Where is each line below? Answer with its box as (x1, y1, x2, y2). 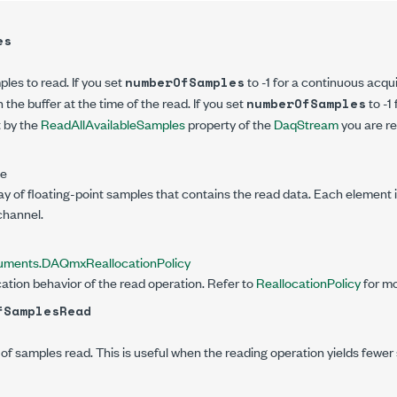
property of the (185, 114, 274, 133)
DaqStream (274, 114, 339, 133)
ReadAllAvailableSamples (41, 114, 185, 133)
